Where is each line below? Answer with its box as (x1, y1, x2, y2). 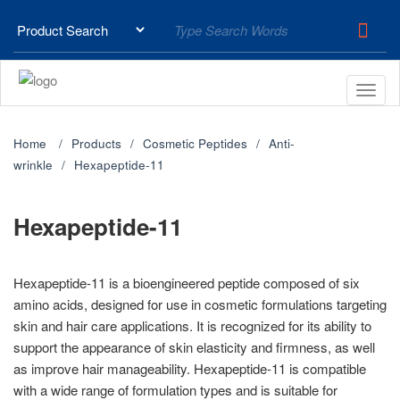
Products (71, 135, 121, 152)
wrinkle (13, 156, 53, 173)
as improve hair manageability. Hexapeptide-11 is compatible (13, 359, 366, 378)
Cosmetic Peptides (143, 135, 247, 152)
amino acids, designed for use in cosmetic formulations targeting (13, 295, 387, 313)
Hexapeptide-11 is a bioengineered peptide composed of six (13, 273, 360, 292)
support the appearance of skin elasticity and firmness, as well (13, 337, 375, 356)
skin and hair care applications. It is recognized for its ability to (13, 316, 371, 335)
